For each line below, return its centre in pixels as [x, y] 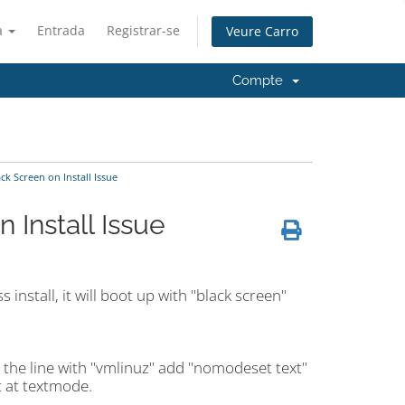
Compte [261, 80]
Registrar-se [143, 30]
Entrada [61, 30]
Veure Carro [262, 32]
